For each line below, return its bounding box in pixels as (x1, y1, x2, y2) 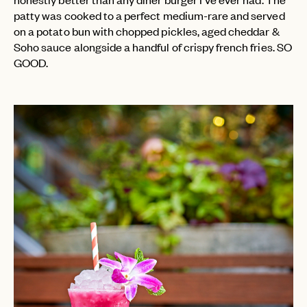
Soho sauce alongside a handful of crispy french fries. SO (14, 39, 292, 55)
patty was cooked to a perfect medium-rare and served (14, 8, 285, 23)
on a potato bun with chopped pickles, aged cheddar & (14, 23, 280, 39)
